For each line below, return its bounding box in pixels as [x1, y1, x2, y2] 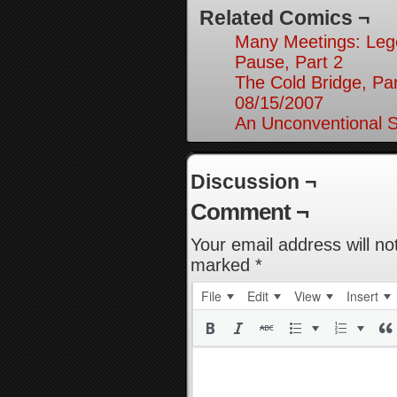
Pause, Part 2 [235, 52, 343, 72]
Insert [346, 287, 378, 305]
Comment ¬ [191, 198, 308, 225]
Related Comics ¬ [199, 6, 370, 29]
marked [191, 255, 255, 275]
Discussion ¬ [191, 170, 316, 193]
